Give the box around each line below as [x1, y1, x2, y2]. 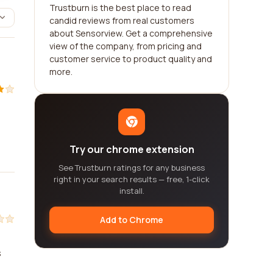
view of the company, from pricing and [49, 40, 202, 52]
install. [119, 185, 144, 196]
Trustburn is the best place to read [49, 2, 191, 13]
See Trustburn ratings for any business [58, 162, 205, 173]
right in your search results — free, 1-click [54, 174, 210, 185]
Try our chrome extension [69, 143, 194, 156]
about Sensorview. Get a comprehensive [49, 27, 213, 39]
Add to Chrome [100, 214, 163, 225]
